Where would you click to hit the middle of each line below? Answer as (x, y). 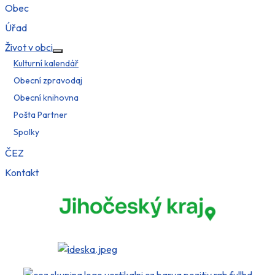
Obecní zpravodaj (48, 80)
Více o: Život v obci (96, 58)
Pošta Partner (41, 114)
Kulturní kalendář (46, 63)
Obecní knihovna (46, 97)
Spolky (26, 132)
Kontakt (22, 173)
